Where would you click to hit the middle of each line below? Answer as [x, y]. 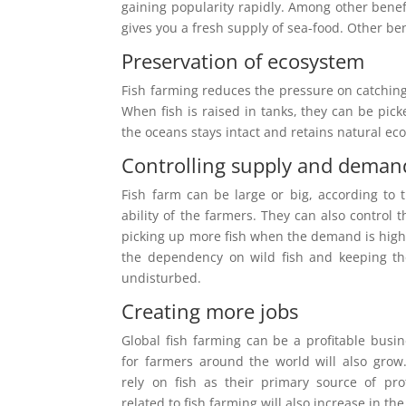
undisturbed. [162, 277]
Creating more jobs [210, 310]
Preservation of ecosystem [243, 60]
